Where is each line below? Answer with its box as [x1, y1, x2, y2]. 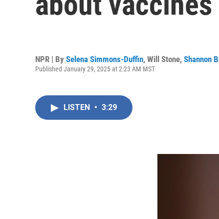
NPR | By [35, 54, 66, 64]
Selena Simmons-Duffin [66, 54, 143, 64]
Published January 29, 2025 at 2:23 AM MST [35, 65, 155, 73]
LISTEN [64, 103, 92, 112]
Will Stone [147, 54, 180, 64]
